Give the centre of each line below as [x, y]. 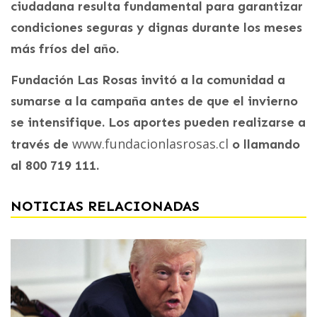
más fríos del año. [65, 49]
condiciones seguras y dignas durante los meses [156, 28]
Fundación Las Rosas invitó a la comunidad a [148, 80]
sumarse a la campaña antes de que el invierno [154, 102]
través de [41, 145]
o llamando [264, 145]
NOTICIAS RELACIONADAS [105, 206]
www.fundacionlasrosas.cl [150, 144]
